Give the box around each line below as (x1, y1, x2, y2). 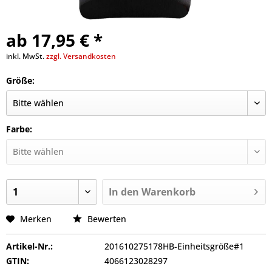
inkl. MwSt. (6, 51, 46, 61)
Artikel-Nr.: (6, 240, 53, 252)
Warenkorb (141, 185, 196, 199)
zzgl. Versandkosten (46, 51, 116, 61)
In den (109, 185, 140, 199)
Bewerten (85, 213, 126, 225)
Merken (20, 213, 52, 225)
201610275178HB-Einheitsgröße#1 (104, 240, 244, 252)
